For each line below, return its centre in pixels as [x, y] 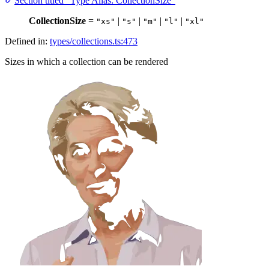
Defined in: [27, 41]
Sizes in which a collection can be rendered [86, 62]
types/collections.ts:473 [94, 41]
